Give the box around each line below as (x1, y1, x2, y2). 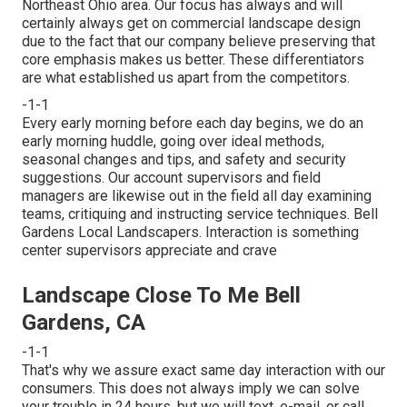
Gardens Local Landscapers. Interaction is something (22, 223, 359, 241)
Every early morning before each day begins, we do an (22, 114, 363, 132)
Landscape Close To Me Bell (22, 282, 301, 308)
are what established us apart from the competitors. (22, 68, 350, 86)
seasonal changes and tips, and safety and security (22, 150, 346, 168)
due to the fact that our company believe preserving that (22, 32, 375, 50)
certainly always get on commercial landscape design (22, 14, 361, 32)
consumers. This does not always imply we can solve (22, 379, 360, 397)
